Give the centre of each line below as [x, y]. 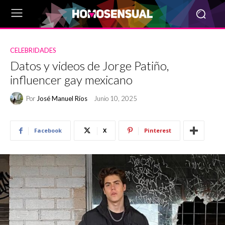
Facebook [48, 130]
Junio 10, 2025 [116, 99]
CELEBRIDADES [33, 50]
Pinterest [158, 130]
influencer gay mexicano [71, 80]
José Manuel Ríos [62, 98]
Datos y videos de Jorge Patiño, [89, 66]
